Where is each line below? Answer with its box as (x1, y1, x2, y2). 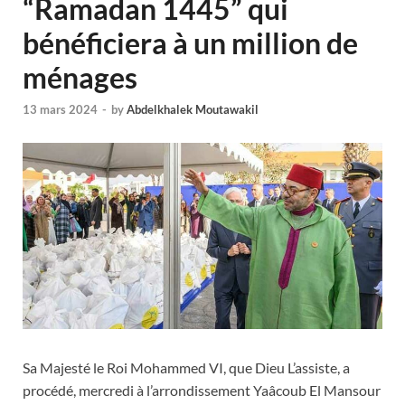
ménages (23, 60, 137, 95)
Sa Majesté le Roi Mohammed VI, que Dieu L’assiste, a (23, 359, 350, 377)
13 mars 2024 (23, 102, 98, 118)
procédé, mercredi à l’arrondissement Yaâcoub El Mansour (23, 381, 381, 400)
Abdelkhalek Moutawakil (127, 102, 259, 118)
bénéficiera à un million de (23, 25, 358, 61)
